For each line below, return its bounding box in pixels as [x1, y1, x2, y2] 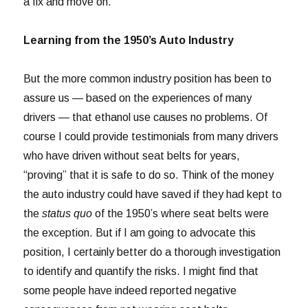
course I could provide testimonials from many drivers [23, 130, 279, 142]
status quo [42, 207, 93, 219]
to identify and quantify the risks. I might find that [23, 265, 259, 277]
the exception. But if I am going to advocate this [23, 226, 256, 239]
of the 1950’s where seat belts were [92, 207, 269, 219]
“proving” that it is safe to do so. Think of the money [23, 168, 274, 181]
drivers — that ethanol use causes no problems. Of [23, 111, 268, 123]
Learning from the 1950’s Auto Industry [23, 34, 234, 46]
